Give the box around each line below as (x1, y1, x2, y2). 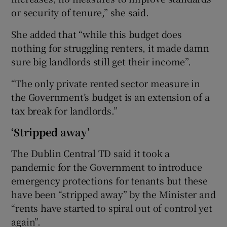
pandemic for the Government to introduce (11, 160, 202, 173)
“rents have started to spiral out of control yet (11, 201, 212, 214)
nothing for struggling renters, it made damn (11, 41, 209, 54)
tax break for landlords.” (11, 103, 118, 117)
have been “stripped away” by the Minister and (11, 187, 216, 201)
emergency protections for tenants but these (11, 173, 208, 187)
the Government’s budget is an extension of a (11, 90, 210, 103)
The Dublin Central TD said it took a (11, 146, 170, 160)
